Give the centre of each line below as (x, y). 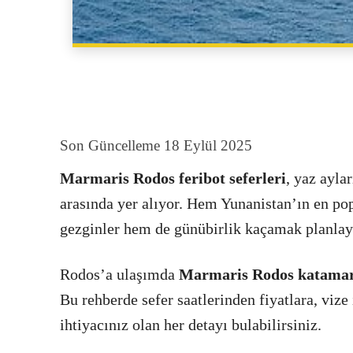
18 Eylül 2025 (208, 146)
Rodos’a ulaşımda (119, 275)
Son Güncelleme (110, 146)
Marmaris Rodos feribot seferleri (173, 178)
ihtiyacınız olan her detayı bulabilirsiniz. (191, 325)
